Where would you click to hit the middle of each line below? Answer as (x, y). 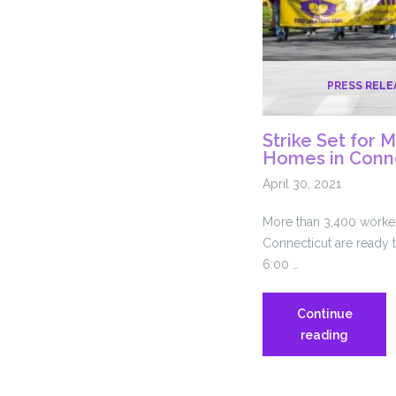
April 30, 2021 (302, 183)
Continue (324, 313)
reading (324, 335)
